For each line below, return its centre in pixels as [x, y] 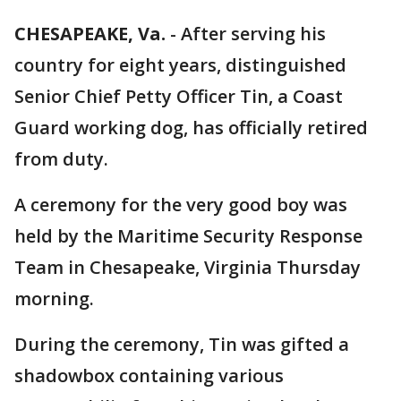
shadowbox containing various [149, 375]
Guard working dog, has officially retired [191, 128]
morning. [54, 299]
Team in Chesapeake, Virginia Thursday [188, 267]
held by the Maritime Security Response [188, 236]
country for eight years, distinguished [180, 65]
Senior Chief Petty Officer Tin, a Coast [179, 96]
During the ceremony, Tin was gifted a [182, 344]
